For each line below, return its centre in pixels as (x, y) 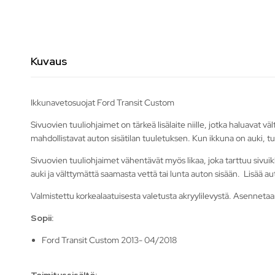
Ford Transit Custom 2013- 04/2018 (110, 240)
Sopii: (42, 218)
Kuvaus (49, 61)
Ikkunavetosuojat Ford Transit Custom (103, 102)
